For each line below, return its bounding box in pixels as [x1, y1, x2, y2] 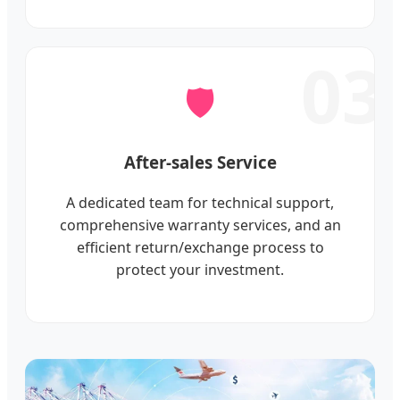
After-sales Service [123, 151, 277, 174]
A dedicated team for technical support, [66, 193, 334, 213]
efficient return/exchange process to [76, 237, 324, 258]
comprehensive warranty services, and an [59, 215, 341, 236]
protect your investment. [116, 260, 284, 280]
